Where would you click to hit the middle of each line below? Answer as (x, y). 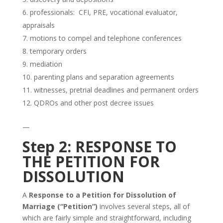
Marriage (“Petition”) (60, 206)
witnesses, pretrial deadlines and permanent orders (116, 90)
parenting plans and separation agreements (104, 77)
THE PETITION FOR (91, 162)
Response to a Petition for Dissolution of (102, 195)
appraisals (38, 25)
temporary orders (58, 51)
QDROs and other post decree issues (94, 103)
